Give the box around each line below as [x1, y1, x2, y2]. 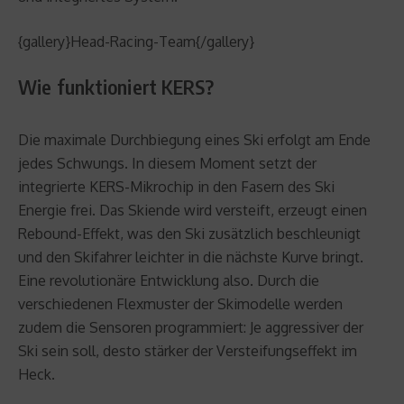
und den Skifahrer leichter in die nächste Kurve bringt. [18, 247, 363, 266]
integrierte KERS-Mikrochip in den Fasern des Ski [18, 177, 335, 196]
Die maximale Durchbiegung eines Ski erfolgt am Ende [18, 130, 371, 149]
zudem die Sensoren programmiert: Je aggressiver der [18, 317, 363, 336]
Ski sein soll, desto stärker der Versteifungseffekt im [18, 341, 357, 360]
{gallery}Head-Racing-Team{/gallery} [18, 32, 254, 50]
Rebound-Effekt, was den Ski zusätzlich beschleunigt [18, 224, 361, 243]
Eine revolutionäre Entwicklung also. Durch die [18, 271, 319, 289]
